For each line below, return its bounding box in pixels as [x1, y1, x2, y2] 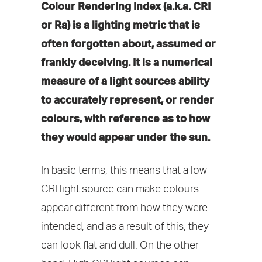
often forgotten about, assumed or [41, 36, 216, 50]
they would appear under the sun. [41, 130, 210, 143]
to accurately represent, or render [41, 92, 214, 106]
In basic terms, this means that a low [41, 164, 207, 177]
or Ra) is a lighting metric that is [41, 18, 200, 31]
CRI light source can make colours [41, 182, 199, 195]
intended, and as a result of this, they [41, 220, 209, 233]
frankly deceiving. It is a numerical [41, 55, 212, 68]
